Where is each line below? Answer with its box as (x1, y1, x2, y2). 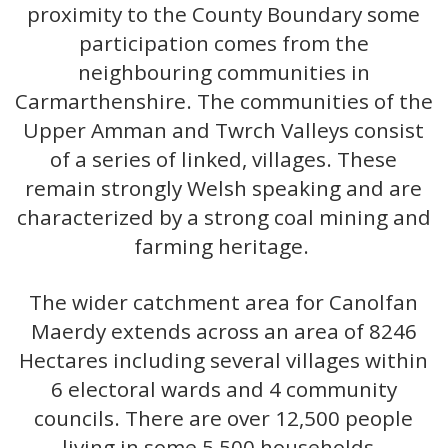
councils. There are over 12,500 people (34, 404, 414, 433)
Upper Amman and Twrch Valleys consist (23, 116, 425, 145)
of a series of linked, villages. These (50, 145, 398, 174)
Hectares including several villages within (19, 346, 429, 375)
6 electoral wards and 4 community (50, 375, 397, 404)
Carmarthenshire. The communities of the (14, 87, 433, 116)
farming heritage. (133, 232, 314, 261)
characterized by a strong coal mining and (16, 203, 431, 232)
